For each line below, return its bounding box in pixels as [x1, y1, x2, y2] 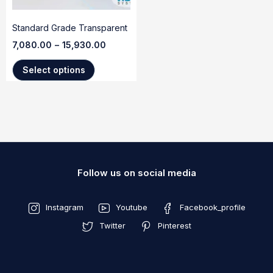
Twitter [99, 220, 126, 230]
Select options [22, 64, 85, 75]
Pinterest [158, 220, 191, 230]
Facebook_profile [179, 202, 246, 212]
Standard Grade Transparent [12, 22, 127, 33]
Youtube [115, 202, 147, 212]
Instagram [45, 202, 83, 212]
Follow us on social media [77, 166, 196, 179]
